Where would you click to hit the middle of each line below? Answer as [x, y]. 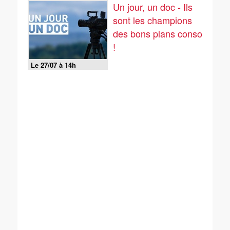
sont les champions [152, 20]
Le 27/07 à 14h [53, 65]
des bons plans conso [158, 33]
